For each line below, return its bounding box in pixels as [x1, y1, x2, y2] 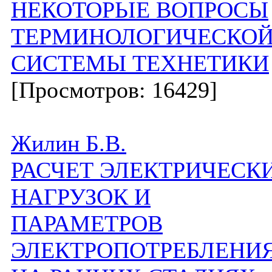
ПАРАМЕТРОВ [11, 211, 163, 236]
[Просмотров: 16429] [11, 77, 217, 103]
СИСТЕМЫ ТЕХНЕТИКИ [11, 50, 269, 76]
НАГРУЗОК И [11, 184, 151, 209]
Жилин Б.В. [11, 131, 126, 156]
